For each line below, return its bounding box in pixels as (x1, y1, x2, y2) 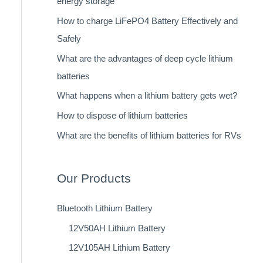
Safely (56, 33, 81, 43)
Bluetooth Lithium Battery (56, 203, 153, 213)
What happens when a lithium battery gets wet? (56, 90, 237, 101)
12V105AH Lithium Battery (68, 242, 170, 253)
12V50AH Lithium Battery (68, 222, 166, 233)
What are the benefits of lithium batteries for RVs (56, 130, 241, 140)
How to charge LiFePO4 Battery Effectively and (56, 15, 238, 26)
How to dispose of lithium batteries (56, 110, 188, 120)
